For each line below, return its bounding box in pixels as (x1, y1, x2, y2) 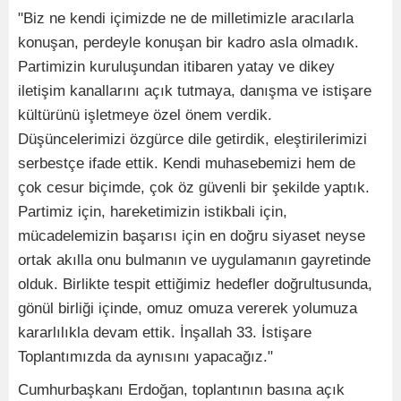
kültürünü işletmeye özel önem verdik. (18, 107, 272, 124)
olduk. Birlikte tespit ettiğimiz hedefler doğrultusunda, (18, 276, 372, 294)
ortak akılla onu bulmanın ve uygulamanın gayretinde (18, 252, 371, 269)
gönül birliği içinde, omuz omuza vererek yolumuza (18, 300, 357, 318)
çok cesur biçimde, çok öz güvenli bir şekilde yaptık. (18, 179, 370, 197)
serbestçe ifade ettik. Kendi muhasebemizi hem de (18, 155, 355, 173)
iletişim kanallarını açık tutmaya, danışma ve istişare (18, 82, 371, 100)
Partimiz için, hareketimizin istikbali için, (18, 203, 287, 221)
